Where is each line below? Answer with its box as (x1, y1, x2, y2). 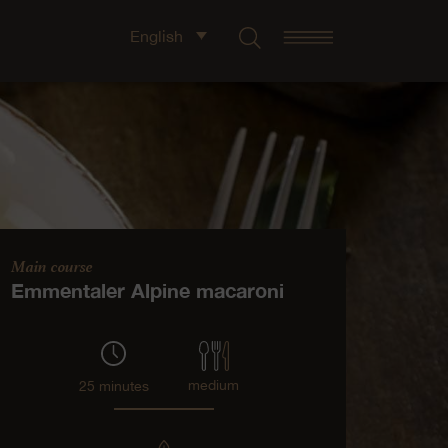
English (130, 26, 183, 45)
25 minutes (78, 377, 149, 394)
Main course (11, 253, 94, 278)
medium (188, 376, 240, 393)
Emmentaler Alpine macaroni (11, 277, 285, 302)
